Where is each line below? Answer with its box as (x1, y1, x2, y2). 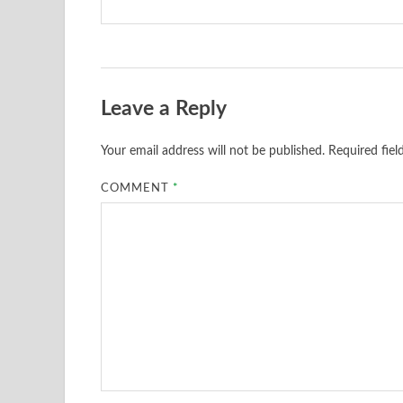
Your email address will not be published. (101, 144, 325, 157)
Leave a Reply (101, 98, 227, 120)
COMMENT (101, 182, 174, 194)
